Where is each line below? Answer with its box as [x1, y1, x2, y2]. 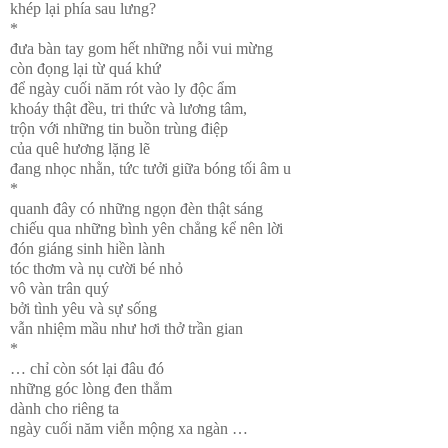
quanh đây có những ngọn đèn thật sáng [10, 200, 263, 218]
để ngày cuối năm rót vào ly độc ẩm [10, 80, 236, 98]
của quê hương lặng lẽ [10, 140, 150, 158]
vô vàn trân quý [10, 280, 109, 298]
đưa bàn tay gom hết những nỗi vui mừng [10, 40, 273, 58]
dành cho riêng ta [10, 400, 119, 418]
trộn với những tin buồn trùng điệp [10, 120, 228, 138]
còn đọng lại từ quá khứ [10, 60, 161, 78]
